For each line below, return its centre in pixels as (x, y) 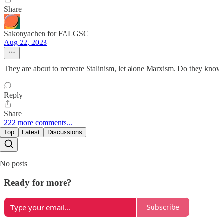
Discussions (65, 132)
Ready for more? (38, 182)
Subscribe (163, 207)
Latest (31, 132)
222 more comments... (38, 123)
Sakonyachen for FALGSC (46, 34)
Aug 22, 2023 (25, 43)
